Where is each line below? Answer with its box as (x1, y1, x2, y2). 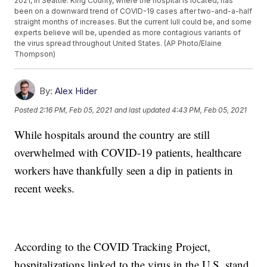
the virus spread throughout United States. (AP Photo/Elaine (14, 39, 222, 48)
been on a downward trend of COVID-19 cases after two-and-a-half (14, 7, 253, 16)
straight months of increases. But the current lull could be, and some (14, 17, 252, 27)
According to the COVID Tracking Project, (14, 239, 211, 254)
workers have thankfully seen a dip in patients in (14, 163, 234, 178)
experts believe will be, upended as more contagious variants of (14, 28, 241, 38)
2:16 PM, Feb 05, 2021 (39, 105, 113, 114)
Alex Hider (55, 85, 98, 97)
